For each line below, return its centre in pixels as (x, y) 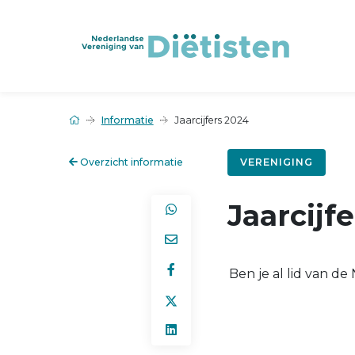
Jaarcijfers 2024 (212, 120)
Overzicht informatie (130, 162)
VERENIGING (277, 162)
